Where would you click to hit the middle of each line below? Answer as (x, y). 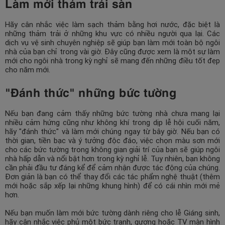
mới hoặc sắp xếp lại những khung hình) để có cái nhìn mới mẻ (113, 186)
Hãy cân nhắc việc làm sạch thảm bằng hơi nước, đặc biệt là (113, 24)
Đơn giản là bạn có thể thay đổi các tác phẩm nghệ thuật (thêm (113, 177)
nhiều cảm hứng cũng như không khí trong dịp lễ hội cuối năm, (113, 123)
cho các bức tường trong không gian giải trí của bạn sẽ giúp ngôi (113, 150)
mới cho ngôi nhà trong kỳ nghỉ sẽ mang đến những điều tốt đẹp (113, 61)
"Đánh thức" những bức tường (93, 92)
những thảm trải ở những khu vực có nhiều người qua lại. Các (113, 33)
